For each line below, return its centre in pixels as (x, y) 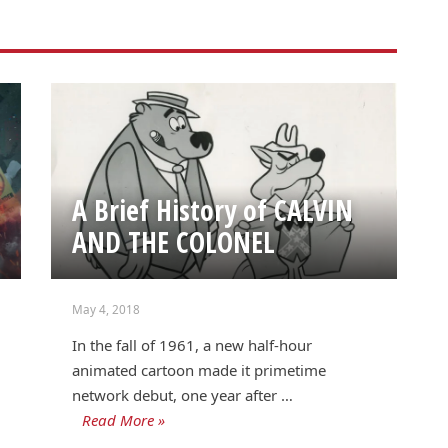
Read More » (124, 420)
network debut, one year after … (183, 395)
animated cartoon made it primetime (199, 370)
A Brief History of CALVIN (213, 209)
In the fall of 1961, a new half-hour (192, 345)
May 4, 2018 (106, 308)
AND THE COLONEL (174, 241)
